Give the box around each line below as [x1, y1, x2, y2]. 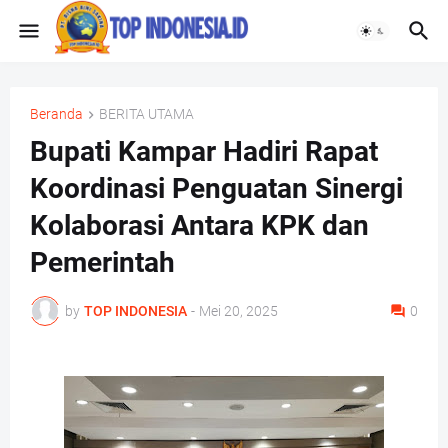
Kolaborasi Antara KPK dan [30, 209, 369, 243]
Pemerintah [30, 246, 175, 280]
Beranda [30, 106, 83, 122]
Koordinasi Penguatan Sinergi [30, 172, 403, 206]
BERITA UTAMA [99, 106, 194, 122]
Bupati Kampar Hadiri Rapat [30, 135, 378, 169]
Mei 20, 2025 [199, 302, 278, 319]
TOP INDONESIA [84, 302, 187, 319]
